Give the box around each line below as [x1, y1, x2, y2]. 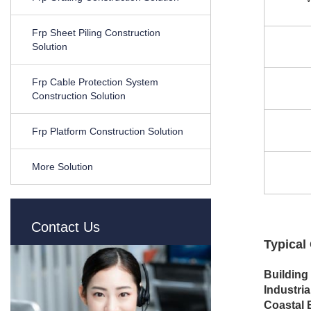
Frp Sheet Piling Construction [32, 27, 160, 38]
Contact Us [31, 219, 100, 235]
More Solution [32, 161, 93, 172]
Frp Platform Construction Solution [32, 126, 183, 137]
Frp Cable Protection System [32, 76, 158, 87]
